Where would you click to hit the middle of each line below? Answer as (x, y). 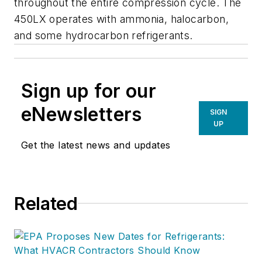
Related (46, 203)
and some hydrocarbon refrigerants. (104, 35)
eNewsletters (82, 114)
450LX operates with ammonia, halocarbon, (121, 19)
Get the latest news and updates (96, 145)
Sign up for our (89, 91)
